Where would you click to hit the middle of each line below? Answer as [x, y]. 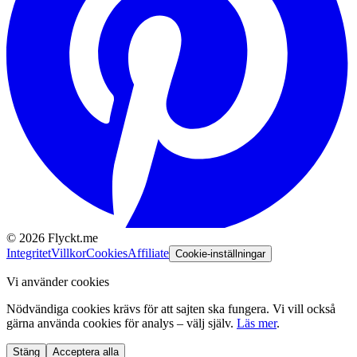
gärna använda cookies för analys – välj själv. [120, 323]
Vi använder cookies [58, 281]
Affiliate [148, 253]
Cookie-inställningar [220, 253]
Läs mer [257, 323]
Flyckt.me [71, 237]
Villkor [69, 253]
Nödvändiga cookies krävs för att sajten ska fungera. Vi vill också [171, 308]
